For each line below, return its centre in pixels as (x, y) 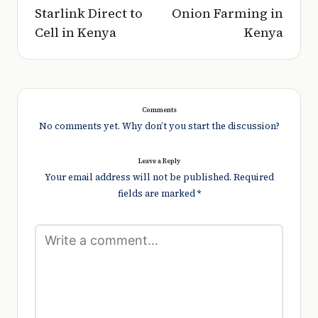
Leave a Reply (159, 161)
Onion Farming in (227, 13)
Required (253, 177)
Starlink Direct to (89, 13)
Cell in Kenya (76, 33)
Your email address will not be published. (138, 177)
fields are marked (157, 193)
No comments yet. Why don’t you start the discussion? (159, 126)
